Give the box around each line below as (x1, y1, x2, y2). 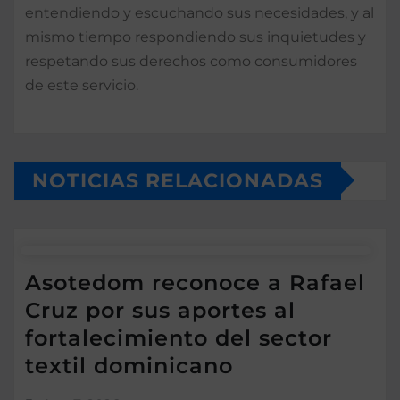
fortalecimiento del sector (25, 325, 332, 352)
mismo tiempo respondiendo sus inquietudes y (25, 28, 366, 46)
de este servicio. (25, 76, 138, 94)
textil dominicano (25, 353, 233, 379)
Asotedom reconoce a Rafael (25, 270, 365, 296)
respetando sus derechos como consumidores (25, 52, 357, 70)
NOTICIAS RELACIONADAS (32, 168, 323, 193)
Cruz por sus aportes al (25, 297, 296, 324)
